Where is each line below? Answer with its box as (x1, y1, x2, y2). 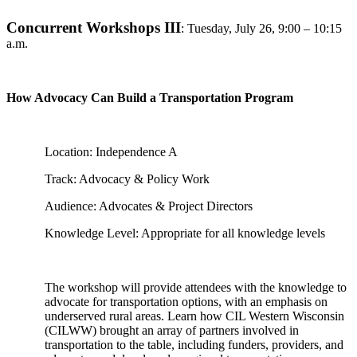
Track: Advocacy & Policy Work (45, 172, 210, 186)
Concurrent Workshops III (6, 19, 181, 36)
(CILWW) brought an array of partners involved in (45, 324, 299, 337)
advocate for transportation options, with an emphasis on (45, 295, 328, 308)
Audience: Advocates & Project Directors (45, 199, 253, 213)
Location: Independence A (45, 145, 178, 159)
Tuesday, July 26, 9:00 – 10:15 (187, 22, 342, 35)
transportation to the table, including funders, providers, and (45, 338, 343, 351)
